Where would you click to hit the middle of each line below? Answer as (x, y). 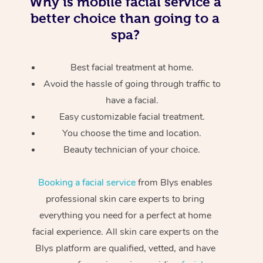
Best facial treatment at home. (132, 67)
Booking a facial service (88, 182)
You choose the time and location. (132, 133)
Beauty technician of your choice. (132, 149)
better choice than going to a (125, 18)
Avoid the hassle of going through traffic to (132, 84)
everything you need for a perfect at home (125, 215)
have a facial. (132, 100)
